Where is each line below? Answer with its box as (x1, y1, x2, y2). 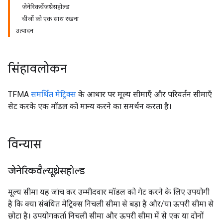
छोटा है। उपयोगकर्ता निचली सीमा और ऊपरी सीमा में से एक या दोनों (8, 211, 204, 221)
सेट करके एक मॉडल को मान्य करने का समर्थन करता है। (8, 102, 172, 111)
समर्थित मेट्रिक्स (31, 90, 76, 99)
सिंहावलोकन (8, 61, 67, 76)
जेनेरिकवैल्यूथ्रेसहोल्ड (8, 165, 85, 177)
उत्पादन (16, 27, 33, 34)
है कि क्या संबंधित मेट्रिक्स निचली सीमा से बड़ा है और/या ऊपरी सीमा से (8, 199, 214, 209)
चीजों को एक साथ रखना (22, 15, 79, 22)
